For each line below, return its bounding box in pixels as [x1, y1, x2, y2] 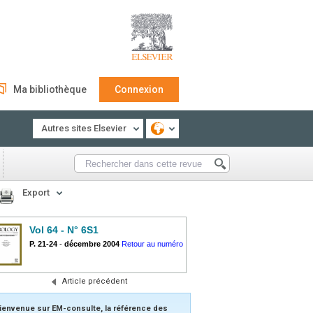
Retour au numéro [122, 240, 183, 248]
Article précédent [61, 277, 127, 286]
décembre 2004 [64, 240, 119, 248]
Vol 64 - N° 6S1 [29, 224, 99, 235]
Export [22, 187, 50, 198]
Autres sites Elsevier [41, 123, 126, 133]
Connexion [115, 84, 163, 95]
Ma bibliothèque [13, 84, 87, 95]
